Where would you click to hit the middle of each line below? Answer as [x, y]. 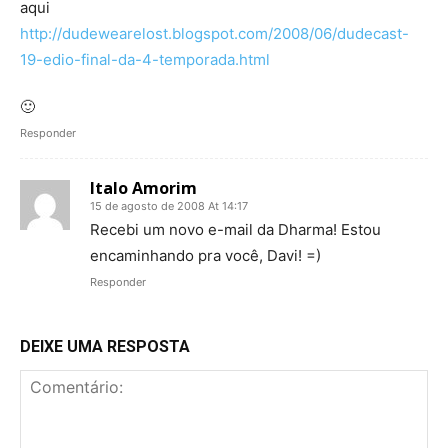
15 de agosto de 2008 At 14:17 [169, 206]
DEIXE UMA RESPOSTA [105, 346]
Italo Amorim [143, 188]
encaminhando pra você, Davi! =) [205, 255]
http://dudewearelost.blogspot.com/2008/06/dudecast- [214, 33]
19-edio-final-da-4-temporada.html [145, 59]
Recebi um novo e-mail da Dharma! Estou [235, 229]
